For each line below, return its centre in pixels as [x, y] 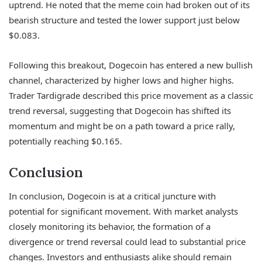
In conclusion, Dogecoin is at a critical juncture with [112, 196]
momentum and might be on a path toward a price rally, [122, 125]
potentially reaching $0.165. [65, 141]
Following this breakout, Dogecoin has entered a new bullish [131, 65]
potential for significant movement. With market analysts [123, 211]
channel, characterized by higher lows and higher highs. [121, 80]
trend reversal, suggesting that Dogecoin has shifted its [120, 110]
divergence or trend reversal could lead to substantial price [127, 242]
